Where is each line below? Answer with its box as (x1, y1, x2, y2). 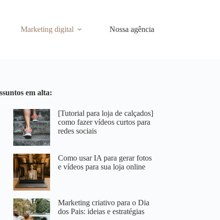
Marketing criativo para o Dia (58, 198, 150, 207)
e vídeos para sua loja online (58, 163, 146, 171)
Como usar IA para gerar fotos (58, 154, 152, 162)
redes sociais (58, 127, 97, 135)
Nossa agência (109, 25, 154, 33)
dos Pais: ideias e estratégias (58, 207, 145, 216)
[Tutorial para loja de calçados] (58, 109, 154, 117)
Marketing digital (20, 25, 74, 33)
